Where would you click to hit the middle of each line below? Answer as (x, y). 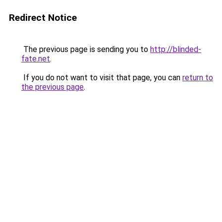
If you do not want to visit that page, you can (102, 78)
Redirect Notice (43, 18)
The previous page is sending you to (86, 49)
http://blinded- (176, 49)
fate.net (36, 59)
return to (198, 78)
